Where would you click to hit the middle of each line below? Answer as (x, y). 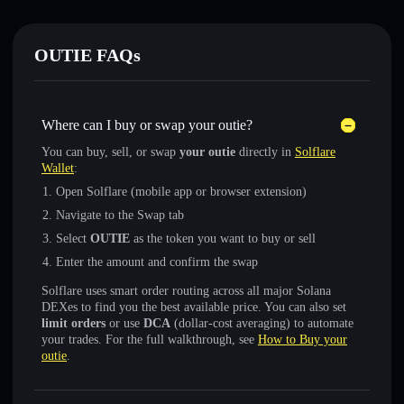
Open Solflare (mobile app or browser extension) (181, 192)
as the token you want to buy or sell (223, 239)
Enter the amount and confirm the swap (157, 262)
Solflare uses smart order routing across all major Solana (186, 291)
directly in (265, 152)
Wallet (58, 168)
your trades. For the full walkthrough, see (150, 340)
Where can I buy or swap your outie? (147, 125)
